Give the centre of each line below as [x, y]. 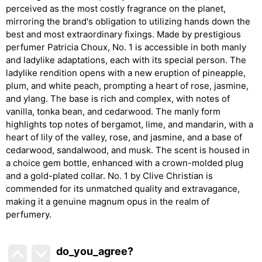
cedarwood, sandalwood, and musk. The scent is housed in [128, 150]
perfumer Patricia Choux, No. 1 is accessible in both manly [126, 47]
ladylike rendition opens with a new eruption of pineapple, [126, 73]
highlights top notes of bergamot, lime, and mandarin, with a [130, 124]
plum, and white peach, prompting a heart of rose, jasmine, [127, 86]
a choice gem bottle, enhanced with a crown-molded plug [125, 163]
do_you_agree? [95, 251]
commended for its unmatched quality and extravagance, [123, 189]
